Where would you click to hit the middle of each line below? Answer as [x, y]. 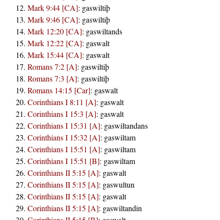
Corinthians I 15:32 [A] [64, 137]
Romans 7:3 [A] [52, 78]
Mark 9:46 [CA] [53, 19]
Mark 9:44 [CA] [53, 7]
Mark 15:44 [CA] [55, 55]
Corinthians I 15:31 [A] [64, 125]
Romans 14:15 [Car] [59, 90]
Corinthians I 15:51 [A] [64, 149]
